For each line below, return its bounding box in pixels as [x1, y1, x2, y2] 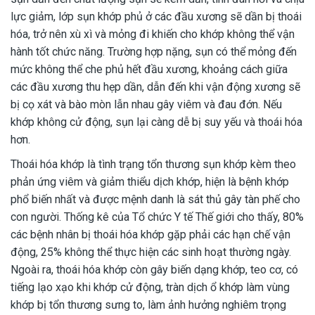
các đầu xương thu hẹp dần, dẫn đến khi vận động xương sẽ [11, 80, 300, 94]
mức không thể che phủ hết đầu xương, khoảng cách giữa [11, 63, 288, 77]
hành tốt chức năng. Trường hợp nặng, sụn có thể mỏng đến [11, 45, 297, 59]
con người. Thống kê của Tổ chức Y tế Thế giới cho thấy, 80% [11, 210, 304, 224]
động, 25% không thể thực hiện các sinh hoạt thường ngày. [11, 245, 291, 259]
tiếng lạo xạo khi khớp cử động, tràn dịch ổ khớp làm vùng [11, 281, 290, 295]
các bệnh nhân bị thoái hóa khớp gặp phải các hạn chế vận [11, 228, 290, 242]
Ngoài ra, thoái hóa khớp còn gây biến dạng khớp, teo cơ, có [11, 263, 298, 277]
